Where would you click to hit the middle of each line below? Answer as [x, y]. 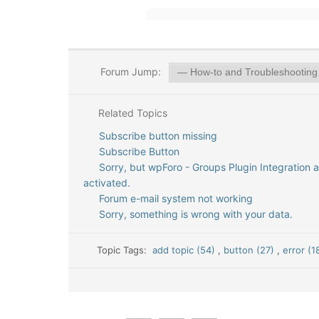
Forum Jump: [129, 72]
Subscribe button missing [158, 136]
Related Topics [131, 113]
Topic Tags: [125, 250]
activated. [107, 183]
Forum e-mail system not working [176, 198]
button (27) [251, 250]
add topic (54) [185, 250]
